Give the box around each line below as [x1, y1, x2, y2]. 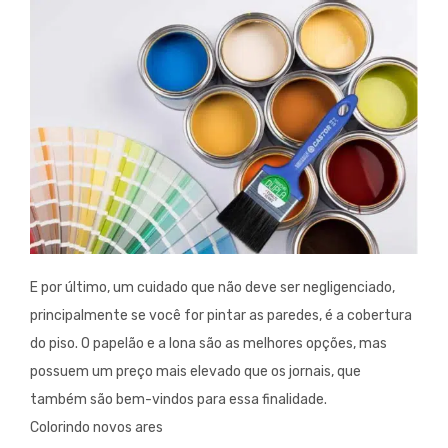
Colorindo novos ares [30, 419, 163, 437]
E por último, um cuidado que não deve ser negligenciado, [30, 279, 395, 297]
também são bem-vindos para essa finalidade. [30, 391, 327, 409]
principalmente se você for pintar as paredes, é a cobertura [30, 307, 412, 325]
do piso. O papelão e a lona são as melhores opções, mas [30, 335, 387, 353]
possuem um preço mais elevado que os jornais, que [30, 363, 361, 381]
